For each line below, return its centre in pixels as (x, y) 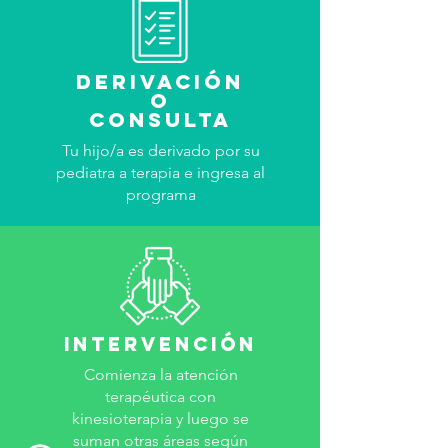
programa (160, 194)
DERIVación (160, 81)
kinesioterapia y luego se (160, 418)
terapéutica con (160, 396)
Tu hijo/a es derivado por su (160, 150)
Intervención (160, 344)
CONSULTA (160, 119)
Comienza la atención (160, 374)
